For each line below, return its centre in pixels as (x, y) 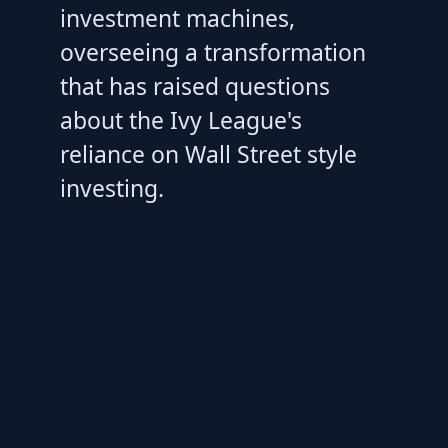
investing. (112, 187)
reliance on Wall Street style (208, 153)
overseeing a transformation (213, 51)
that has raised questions (195, 85)
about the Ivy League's (181, 119)
